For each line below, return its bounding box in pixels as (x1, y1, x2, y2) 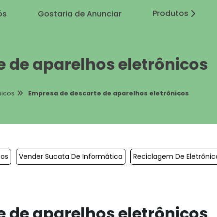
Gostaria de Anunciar (38, 8, 122, 19)
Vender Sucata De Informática (19, 151, 123, 161)
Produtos (153, 8, 188, 19)
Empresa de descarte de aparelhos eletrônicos (28, 89, 189, 97)
